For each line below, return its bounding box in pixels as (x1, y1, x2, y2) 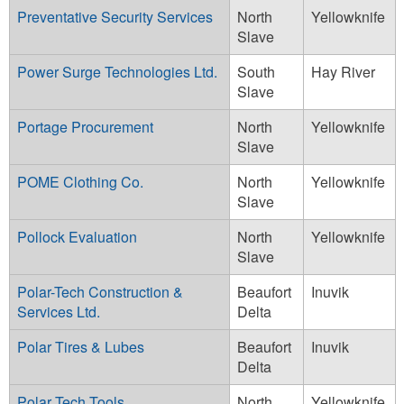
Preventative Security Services (17, 5, 213, 27)
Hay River (311, 60, 375, 82)
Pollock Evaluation (17, 225, 137, 247)
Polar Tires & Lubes (17, 335, 144, 357)
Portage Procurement (17, 115, 153, 137)
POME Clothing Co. (17, 170, 143, 192)
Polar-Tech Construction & (17, 280, 183, 302)
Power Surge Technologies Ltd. (17, 60, 217, 82)
